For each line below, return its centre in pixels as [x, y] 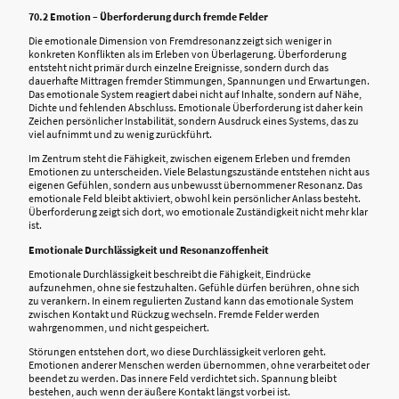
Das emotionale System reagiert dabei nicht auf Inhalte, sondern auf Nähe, [195, 94]
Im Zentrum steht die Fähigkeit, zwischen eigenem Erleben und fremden [190, 159]
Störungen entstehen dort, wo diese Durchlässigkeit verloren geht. [177, 352]
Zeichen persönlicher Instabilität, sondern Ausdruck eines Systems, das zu [194, 121]
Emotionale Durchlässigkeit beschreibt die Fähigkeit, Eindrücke [170, 273]
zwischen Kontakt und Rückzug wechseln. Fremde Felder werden [174, 313]
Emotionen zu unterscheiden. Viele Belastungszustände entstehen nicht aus [199, 172]
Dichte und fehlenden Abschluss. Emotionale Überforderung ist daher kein [196, 108]
